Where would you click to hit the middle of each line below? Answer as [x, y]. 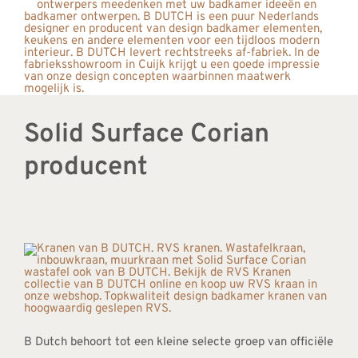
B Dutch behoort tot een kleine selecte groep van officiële [178, 343]
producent [86, 168]
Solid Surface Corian [146, 135]
